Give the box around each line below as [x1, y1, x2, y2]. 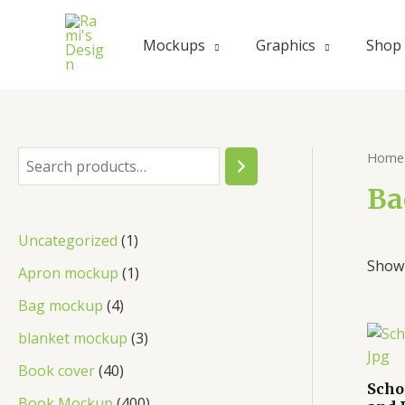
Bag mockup [18, 295, 103, 316]
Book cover [18, 360, 95, 381]
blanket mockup [18, 327, 127, 348]
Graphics [256, 34, 316, 55]
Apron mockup [18, 262, 118, 283]
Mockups [143, 34, 205, 55]
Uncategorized [18, 230, 118, 250]
